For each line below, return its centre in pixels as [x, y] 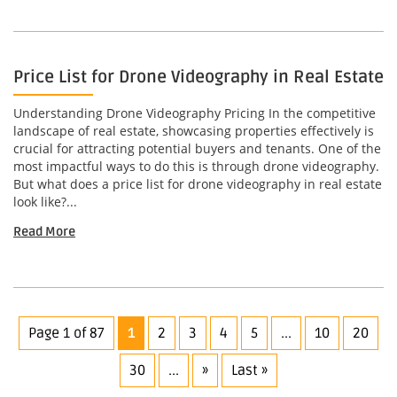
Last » [249, 371]
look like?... [45, 202]
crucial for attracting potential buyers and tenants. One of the [197, 149]
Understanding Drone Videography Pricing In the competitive [195, 113]
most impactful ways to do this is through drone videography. [196, 167]
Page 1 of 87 [66, 334]
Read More [44, 232]
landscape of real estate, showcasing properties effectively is [194, 131]
